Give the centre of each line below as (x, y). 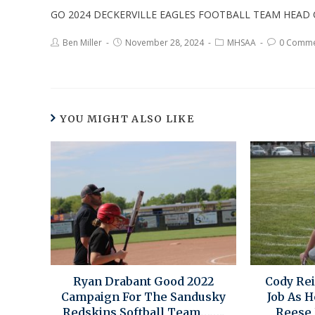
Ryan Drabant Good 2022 (144, 282)
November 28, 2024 (165, 42)
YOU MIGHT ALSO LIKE (127, 118)
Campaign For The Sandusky (144, 297)
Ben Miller (82, 42)
